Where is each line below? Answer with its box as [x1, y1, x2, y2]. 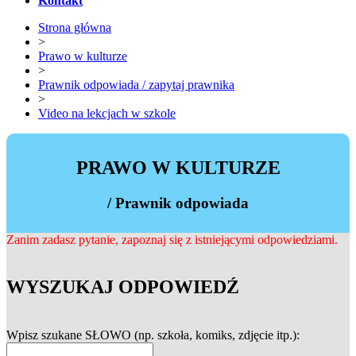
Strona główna [38, 21, 111, 34]
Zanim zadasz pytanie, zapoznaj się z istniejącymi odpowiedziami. [6, 232, 338, 246]
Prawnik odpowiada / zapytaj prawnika [38, 78, 234, 91]
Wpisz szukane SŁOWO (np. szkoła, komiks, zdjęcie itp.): [6, 328, 300, 342]
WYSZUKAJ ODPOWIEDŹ [6, 277, 239, 298]
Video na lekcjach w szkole [38, 106, 176, 120]
